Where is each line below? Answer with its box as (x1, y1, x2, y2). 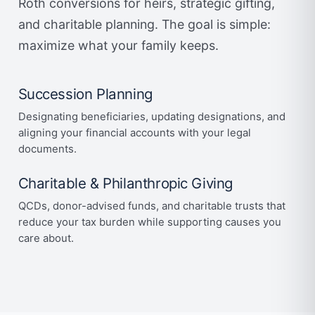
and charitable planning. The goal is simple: (18, 16, 271, 32)
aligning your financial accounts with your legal (18, 126, 251, 139)
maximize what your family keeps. (18, 37, 219, 53)
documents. (18, 142, 77, 155)
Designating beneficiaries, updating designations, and (18, 110, 285, 123)
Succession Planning (18, 85, 153, 103)
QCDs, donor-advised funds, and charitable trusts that (18, 199, 285, 212)
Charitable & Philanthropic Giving (18, 174, 233, 193)
